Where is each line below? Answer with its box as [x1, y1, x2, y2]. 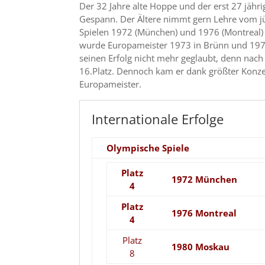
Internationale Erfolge [92, 109, 224, 128]
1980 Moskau [172, 240, 230, 253]
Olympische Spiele [106, 141, 190, 154]
